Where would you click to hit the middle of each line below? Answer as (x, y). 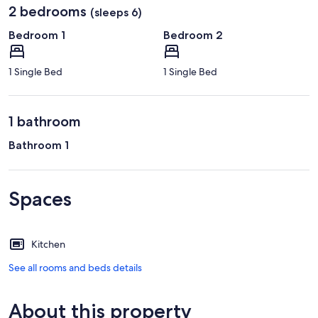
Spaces (40, 198)
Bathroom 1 (39, 145)
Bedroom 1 (37, 35)
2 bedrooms (48, 11)
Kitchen (48, 244)
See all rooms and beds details (75, 267)
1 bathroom (45, 121)
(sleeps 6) (116, 12)
